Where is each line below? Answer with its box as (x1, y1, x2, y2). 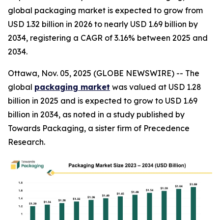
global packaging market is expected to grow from (8, 5, 203, 15)
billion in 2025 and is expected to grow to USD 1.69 (8, 96, 197, 106)
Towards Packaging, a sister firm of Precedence (8, 123, 190, 133)
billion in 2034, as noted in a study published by (8, 110, 185, 119)
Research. (8, 137, 45, 147)
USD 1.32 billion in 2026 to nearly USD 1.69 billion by (8, 19, 198, 29)
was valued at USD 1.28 (110, 82, 201, 92)
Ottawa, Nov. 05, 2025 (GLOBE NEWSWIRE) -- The (8, 68, 199, 78)
